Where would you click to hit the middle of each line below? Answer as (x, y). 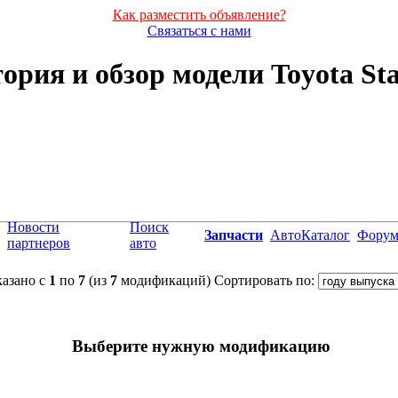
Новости (33, 227)
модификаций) (164, 280)
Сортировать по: (266, 280)
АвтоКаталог (310, 235)
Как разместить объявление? (199, 15)
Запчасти (234, 235)
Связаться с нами (199, 31)
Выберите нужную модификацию (201, 346)
